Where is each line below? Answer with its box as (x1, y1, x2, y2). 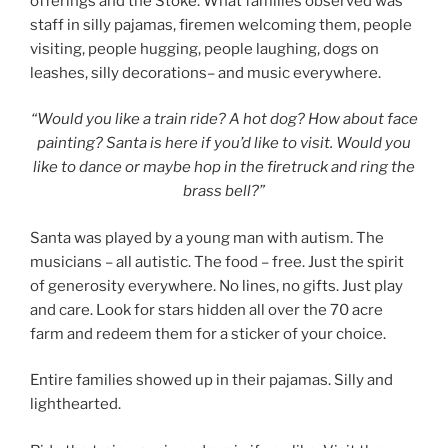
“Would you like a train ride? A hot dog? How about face (30, 110, 418, 129)
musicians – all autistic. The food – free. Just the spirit (30, 252, 404, 271)
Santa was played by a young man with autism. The (30, 228, 384, 247)
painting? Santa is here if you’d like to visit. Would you (37, 134, 411, 153)
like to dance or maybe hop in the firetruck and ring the (33, 158, 415, 177)
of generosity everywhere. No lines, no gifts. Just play (30, 276, 403, 295)
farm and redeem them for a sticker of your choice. (30, 324, 389, 343)
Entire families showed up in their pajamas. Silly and (30, 371, 393, 390)
